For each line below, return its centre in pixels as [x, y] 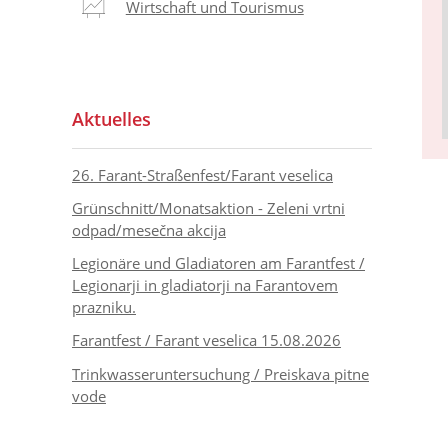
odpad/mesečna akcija [149, 229]
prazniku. [104, 307]
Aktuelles [111, 118]
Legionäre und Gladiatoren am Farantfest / [218, 263]
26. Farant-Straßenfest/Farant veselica [202, 174]
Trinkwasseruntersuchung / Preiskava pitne [220, 373]
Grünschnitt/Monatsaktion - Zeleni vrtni [208, 207]
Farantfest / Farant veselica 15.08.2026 [206, 340]
